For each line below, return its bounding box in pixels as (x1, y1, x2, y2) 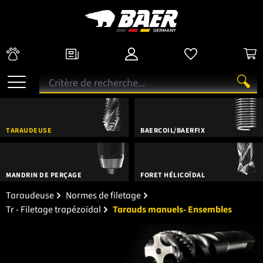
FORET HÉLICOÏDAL (140, 170, 205, 180)
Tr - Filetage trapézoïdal (6, 203, 101, 216)
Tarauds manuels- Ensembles (113, 203, 232, 216)
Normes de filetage (66, 188, 141, 202)
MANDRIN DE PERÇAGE (6, 170, 82, 180)
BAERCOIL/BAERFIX (140, 125, 205, 136)
